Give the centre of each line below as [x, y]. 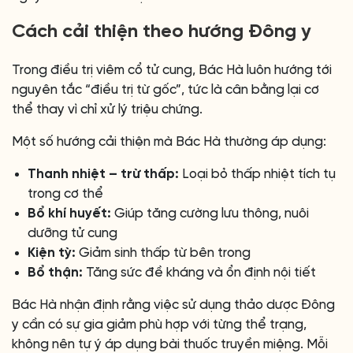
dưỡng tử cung [72, 233]
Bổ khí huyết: [69, 214]
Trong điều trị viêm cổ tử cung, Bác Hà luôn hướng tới [172, 70]
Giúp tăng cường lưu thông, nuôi [210, 214]
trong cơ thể [65, 194]
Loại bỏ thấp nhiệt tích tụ [257, 174]
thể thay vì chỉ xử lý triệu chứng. [107, 110]
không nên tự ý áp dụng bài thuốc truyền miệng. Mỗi [170, 344]
